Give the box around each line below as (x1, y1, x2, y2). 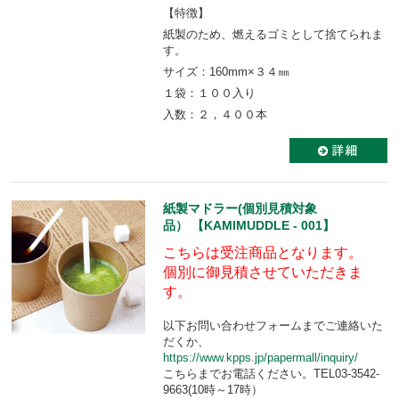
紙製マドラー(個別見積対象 (163, 200, 317, 216)
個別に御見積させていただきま (163, 264, 362, 280)
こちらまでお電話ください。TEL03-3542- (163, 366, 379, 380)
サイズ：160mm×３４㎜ (163, 64, 289, 78)
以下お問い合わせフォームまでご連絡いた (163, 318, 383, 332)
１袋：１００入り (163, 85, 256, 100)
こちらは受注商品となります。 (163, 244, 362, 260)
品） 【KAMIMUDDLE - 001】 (163, 217, 335, 232)
